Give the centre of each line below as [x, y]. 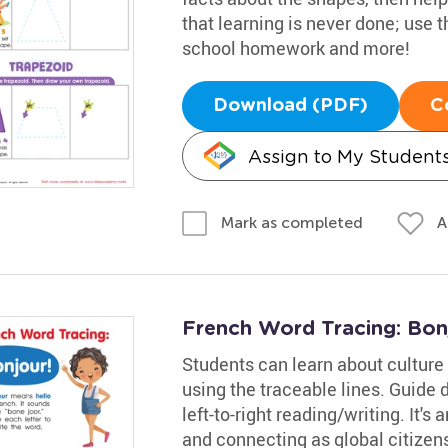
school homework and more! [295, 47]
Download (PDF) [290, 105]
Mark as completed [291, 222]
